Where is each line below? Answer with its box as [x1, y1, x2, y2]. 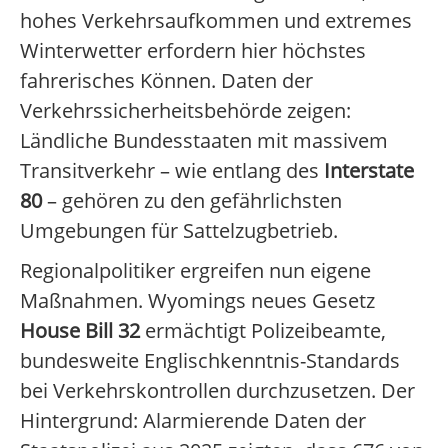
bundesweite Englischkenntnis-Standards [20, 347, 400, 375]
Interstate [324, 157, 414, 185]
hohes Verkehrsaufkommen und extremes [20, 7, 412, 35]
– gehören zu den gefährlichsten [42, 187, 342, 215]
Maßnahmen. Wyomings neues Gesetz [20, 287, 375, 315]
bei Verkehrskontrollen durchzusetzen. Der [20, 377, 415, 405]
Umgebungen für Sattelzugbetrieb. [20, 217, 338, 245]
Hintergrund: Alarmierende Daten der [20, 407, 366, 435]
